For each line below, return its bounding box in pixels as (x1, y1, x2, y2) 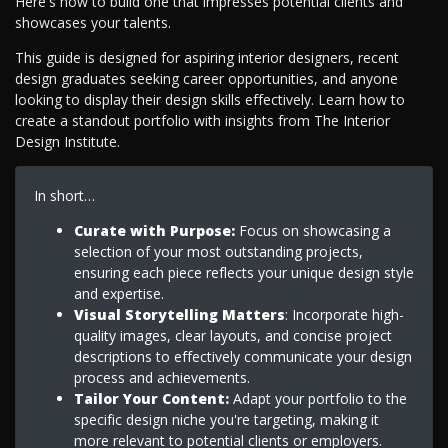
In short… (33, 185, 95, 205)
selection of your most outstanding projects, (73, 241, 363, 261)
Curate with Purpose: (73, 220, 235, 240)
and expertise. (73, 283, 164, 303)
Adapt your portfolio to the (228, 388, 407, 408)
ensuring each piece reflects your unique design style (73, 262, 414, 282)
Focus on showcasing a (234, 220, 391, 240)
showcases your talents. (15, 13, 171, 33)
